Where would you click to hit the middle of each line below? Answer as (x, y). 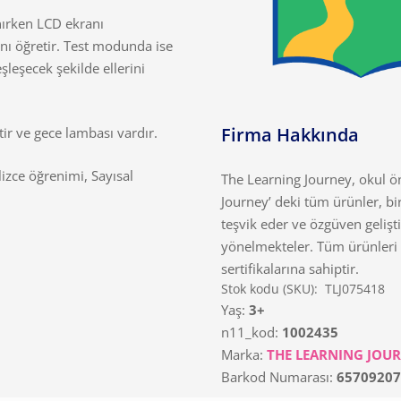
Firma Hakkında (290, 135)
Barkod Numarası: (278, 376)
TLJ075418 (355, 289)
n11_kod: (251, 332)
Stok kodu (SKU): (271, 289)
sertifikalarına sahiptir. (290, 268)
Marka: (243, 354)
